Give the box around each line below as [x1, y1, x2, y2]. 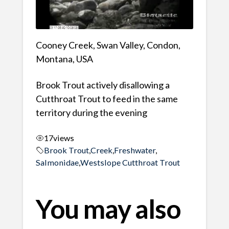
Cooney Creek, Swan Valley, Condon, [35, 39, 180, 51]
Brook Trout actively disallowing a [35, 79, 170, 91]
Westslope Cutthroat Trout [80, 157, 180, 167]
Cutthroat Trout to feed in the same [35, 93, 178, 105]
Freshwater [113, 145, 155, 155]
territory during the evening [35, 107, 147, 119]
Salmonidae [35, 157, 79, 167]
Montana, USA [35, 53, 93, 65]
